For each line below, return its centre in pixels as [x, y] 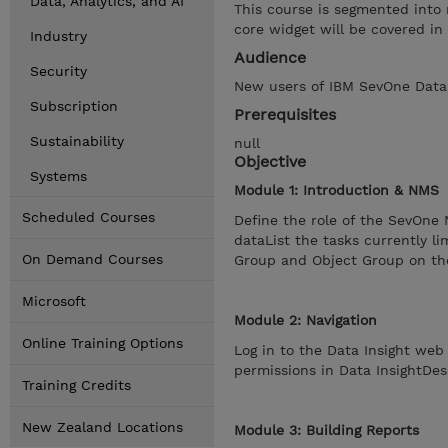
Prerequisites [285, 114]
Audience [270, 57]
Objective [270, 161]
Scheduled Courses [88, 217]
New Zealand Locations [102, 427]
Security [58, 71]
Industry [58, 36]
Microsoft [54, 301]
